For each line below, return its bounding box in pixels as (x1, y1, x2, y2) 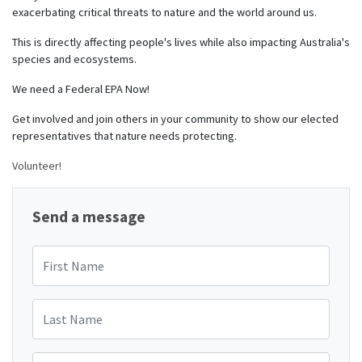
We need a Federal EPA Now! (12, 82, 149, 97)
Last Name (32, 299, 82, 314)
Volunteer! (12, 158, 61, 174)
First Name (32, 246, 84, 261)
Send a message (32, 207, 145, 227)
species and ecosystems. (12, 52, 139, 67)
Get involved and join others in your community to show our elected (12, 112, 339, 127)
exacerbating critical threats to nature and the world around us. (12, 5, 319, 20)
